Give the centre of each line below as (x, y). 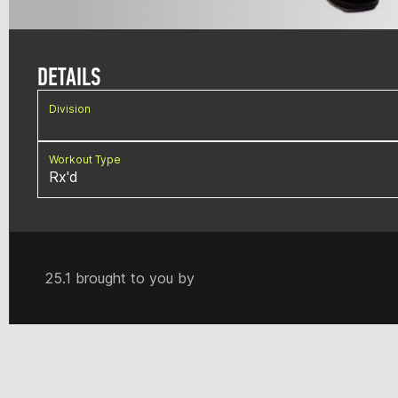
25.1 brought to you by (120, 278)
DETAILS (69, 76)
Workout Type (85, 159)
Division (70, 108)
